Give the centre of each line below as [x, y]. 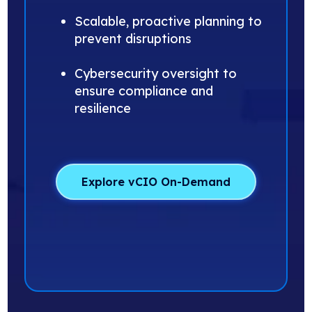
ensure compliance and [144, 91]
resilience [103, 108]
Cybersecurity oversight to [156, 73]
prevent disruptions [133, 38]
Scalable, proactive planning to [169, 21]
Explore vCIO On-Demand [156, 181]
